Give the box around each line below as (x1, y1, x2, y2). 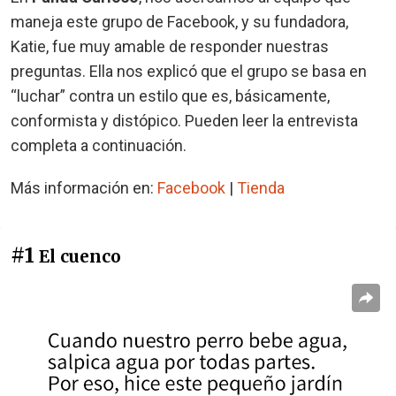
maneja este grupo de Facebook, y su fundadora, (11, 11, 348, 31)
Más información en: (11, 178, 157, 197)
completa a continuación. (11, 135, 187, 155)
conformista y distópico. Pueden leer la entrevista (11, 110, 358, 130)
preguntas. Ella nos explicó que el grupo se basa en (11, 61, 367, 80)
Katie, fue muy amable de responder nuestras (11, 36, 329, 56)
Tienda (237, 178, 285, 197)
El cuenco (39, 245, 121, 267)
